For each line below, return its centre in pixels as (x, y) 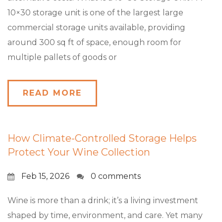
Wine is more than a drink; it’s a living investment (103, 200)
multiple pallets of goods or (62, 57)
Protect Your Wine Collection (79, 152)
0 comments (116, 176)
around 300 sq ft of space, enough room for (94, 42)
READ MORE (52, 93)
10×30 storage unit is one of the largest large (95, 13)
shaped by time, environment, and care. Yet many (105, 215)
